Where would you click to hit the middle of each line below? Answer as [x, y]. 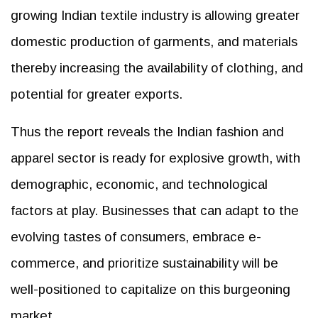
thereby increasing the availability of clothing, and [157, 67]
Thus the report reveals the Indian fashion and [147, 131]
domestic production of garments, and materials [154, 41]
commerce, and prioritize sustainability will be [144, 263]
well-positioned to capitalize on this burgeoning [150, 289]
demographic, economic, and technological [139, 184]
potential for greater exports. [97, 94]
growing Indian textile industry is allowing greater [155, 15]
